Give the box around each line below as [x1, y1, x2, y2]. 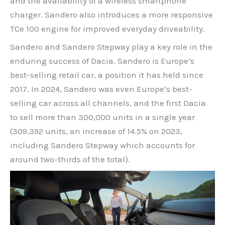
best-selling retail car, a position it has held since [10, 70, 203, 80]
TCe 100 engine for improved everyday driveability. [10, 23, 205, 34]
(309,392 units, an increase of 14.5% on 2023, [10, 126, 182, 137]
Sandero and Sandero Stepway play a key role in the [10, 42, 212, 52]
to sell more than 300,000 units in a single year [10, 112, 195, 123]
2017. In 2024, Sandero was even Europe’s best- [10, 84, 192, 94]
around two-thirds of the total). [10, 154, 130, 165]
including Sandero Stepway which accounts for [10, 140, 195, 151]
